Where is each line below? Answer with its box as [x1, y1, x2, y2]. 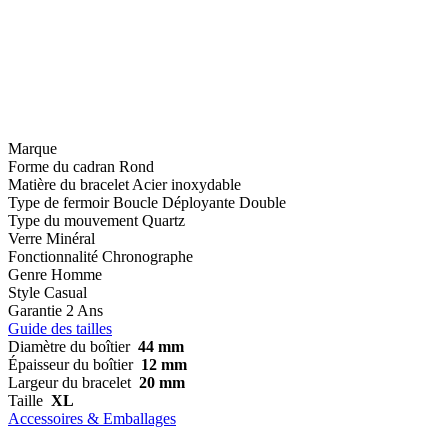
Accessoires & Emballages [8, 409, 176, 427]
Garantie [8, 301, 62, 319]
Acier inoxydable [132, 175, 241, 193]
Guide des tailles [8, 319, 112, 337]
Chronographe [102, 247, 193, 265]
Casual [44, 283, 87, 301]
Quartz [142, 211, 185, 229]
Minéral [46, 229, 95, 247]
